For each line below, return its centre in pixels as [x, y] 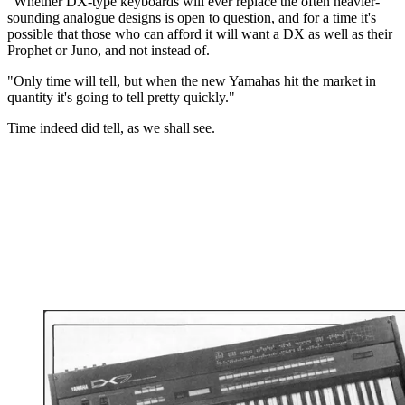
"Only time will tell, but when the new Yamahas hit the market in [192, 80]
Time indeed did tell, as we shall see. [111, 127]
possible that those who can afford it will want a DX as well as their [200, 33]
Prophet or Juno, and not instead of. [110, 50]
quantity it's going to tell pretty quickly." [121, 97]
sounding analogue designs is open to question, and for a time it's [192, 17]
